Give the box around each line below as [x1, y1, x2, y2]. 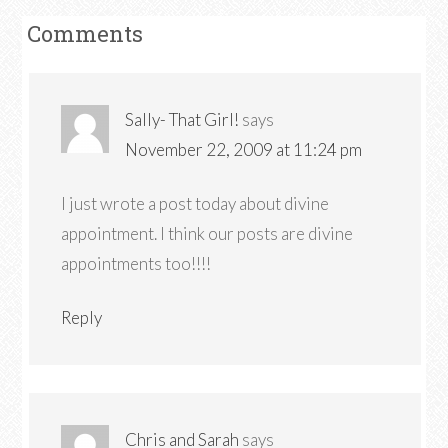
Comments [27, 19, 144, 48]
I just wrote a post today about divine [61, 193, 330, 214]
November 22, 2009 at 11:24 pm [125, 139, 363, 160]
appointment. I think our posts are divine [61, 223, 354, 244]
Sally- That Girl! [125, 109, 240, 130]
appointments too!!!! [61, 253, 212, 274]
